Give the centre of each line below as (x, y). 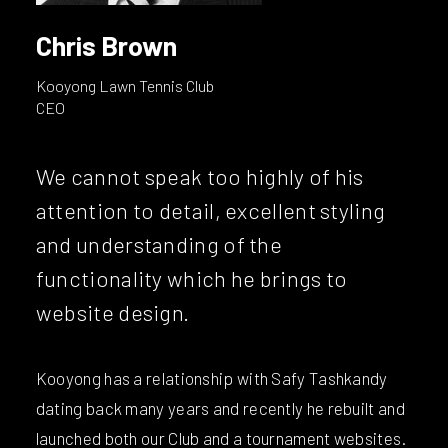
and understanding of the (159, 243)
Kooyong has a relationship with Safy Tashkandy (211, 377)
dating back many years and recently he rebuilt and (220, 407)
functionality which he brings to (191, 277)
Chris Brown (106, 44)
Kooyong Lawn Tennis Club (124, 85)
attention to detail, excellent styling (210, 209)
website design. (112, 311)
